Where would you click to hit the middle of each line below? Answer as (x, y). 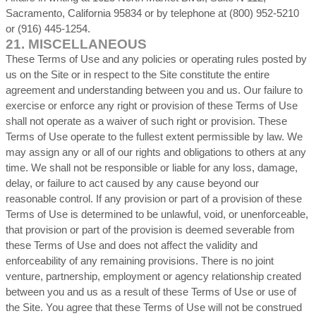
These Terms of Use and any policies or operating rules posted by (156, 59)
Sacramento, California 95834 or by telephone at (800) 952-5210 (152, 13)
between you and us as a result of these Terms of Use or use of (151, 292)
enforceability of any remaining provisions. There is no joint (140, 261)
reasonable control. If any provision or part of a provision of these (154, 199)
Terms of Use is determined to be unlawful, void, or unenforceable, (157, 214)
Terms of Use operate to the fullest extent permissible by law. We (154, 137)
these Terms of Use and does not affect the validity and (132, 245)
